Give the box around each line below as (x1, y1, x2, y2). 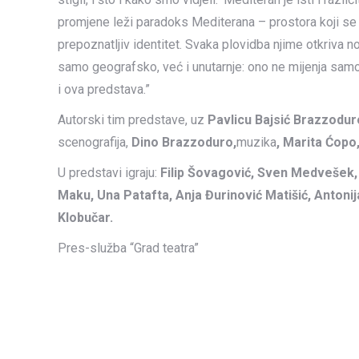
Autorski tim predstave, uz (58, 112, 208, 127)
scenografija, (58, 135, 131, 150)
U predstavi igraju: (58, 165, 160, 180)
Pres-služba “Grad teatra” (58, 240, 199, 256)
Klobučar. (58, 210, 113, 225)
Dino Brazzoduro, (131, 135, 236, 150)
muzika (236, 135, 276, 150)
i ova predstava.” (58, 82, 150, 97)
